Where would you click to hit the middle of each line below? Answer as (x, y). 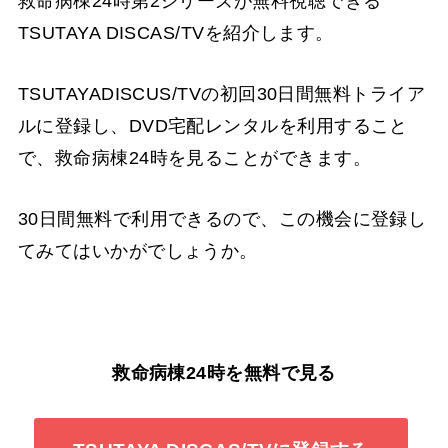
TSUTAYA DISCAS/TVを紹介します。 (175, 32)
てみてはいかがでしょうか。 (137, 250)
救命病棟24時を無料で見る (224, 372)
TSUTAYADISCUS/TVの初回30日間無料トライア (221, 93)
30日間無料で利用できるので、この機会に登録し (222, 218)
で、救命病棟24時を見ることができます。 (194, 157)
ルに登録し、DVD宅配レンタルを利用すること (212, 125)
